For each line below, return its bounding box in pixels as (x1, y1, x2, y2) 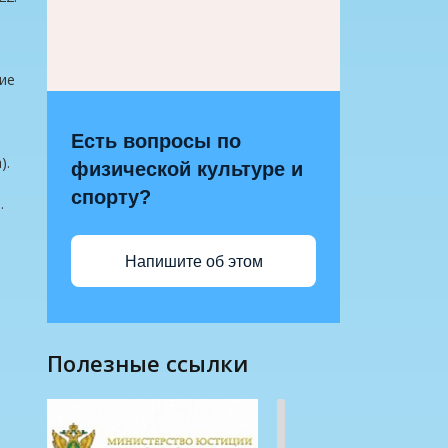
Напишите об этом (124, 252, 263, 270)
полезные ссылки (63, 348, 248, 378)
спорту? (71, 186, 151, 208)
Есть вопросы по (71, 130, 241, 152)
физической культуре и (71, 158, 303, 180)
